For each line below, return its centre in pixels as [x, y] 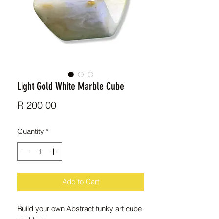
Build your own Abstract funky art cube [79, 209]
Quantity [31, 131]
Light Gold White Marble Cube [71, 86]
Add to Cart [81, 182]
